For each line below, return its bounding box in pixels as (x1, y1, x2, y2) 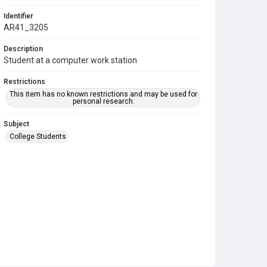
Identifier (4, 12, 33, 20)
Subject (4, 120, 29, 128)
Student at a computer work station (4, 55, 137, 65)
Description (4, 45, 43, 53)
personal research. (72, 97, 135, 105)
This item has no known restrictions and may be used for (10, 90, 198, 98)
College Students (10, 132, 66, 141)
